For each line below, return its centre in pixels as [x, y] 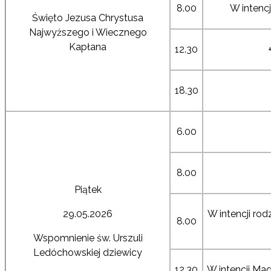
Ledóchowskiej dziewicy [88, 252]
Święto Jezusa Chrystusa [88, 18]
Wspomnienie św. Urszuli [88, 238]
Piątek [88, 189]
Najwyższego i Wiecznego [88, 32]
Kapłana [88, 47]
